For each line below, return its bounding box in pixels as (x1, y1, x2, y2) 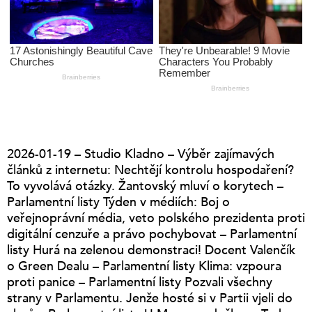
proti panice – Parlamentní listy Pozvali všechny (7, 273, 272, 291)
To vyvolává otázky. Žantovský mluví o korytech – (7, 177, 283, 195)
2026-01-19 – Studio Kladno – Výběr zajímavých (7, 145, 274, 163)
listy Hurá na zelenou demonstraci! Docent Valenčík (7, 241, 295, 259)
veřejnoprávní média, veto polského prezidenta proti (7, 209, 305, 227)
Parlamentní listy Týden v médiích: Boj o (7, 193, 230, 211)
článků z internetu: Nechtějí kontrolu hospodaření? (7, 161, 294, 179)
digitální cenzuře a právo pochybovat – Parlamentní (7, 225, 297, 243)
